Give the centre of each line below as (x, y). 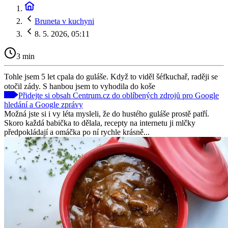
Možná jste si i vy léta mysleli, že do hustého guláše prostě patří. (107, 113)
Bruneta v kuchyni (64, 21)
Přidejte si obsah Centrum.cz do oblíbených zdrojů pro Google (119, 95)
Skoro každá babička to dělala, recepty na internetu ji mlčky (100, 123)
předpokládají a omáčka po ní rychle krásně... (77, 132)
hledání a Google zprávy (44, 104)
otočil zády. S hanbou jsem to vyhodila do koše (80, 86)
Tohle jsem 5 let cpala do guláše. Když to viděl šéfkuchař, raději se (111, 76)
